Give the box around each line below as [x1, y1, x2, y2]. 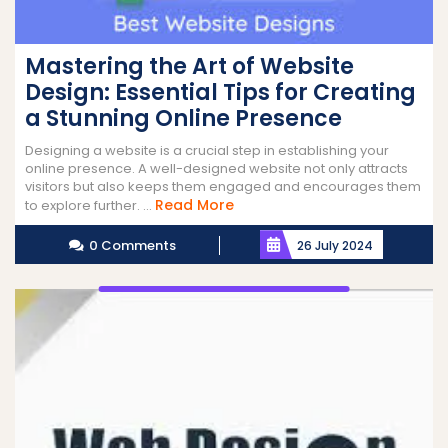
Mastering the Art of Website [25, 51, 354, 83]
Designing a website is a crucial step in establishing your [25, 141, 389, 161]
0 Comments [88, 236, 176, 256]
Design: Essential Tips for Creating [25, 77, 416, 109]
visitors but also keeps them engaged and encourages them [25, 177, 421, 197]
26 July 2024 [297, 237, 374, 255]
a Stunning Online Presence [25, 103, 342, 135]
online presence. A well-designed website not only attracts [25, 159, 408, 179]
